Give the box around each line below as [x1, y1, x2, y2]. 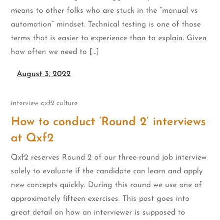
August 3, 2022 [17, 70, 71, 79]
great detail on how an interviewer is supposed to [11, 208, 186, 217]
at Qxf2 [11, 132, 54, 144]
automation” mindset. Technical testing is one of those [11, 21, 201, 29]
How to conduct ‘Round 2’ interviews [11, 116, 206, 128]
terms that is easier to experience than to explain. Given [11, 34, 207, 43]
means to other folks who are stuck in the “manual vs [11, 7, 198, 15]
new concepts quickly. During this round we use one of [11, 181, 202, 189]
